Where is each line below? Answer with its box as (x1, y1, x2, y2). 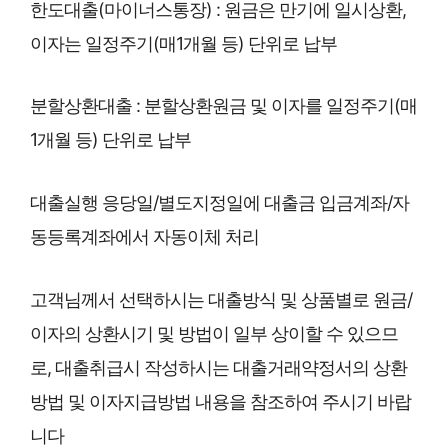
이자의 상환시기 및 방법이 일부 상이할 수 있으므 (30, 322, 398, 344)
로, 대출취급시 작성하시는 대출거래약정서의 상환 (30, 356, 407, 378)
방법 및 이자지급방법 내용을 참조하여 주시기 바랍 (30, 390, 411, 412)
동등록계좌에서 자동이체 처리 (30, 226, 259, 248)
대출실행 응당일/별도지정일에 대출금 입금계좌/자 (30, 192, 409, 214)
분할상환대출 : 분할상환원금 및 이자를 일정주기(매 (30, 95, 417, 117)
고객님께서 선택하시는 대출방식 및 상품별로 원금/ (30, 288, 412, 310)
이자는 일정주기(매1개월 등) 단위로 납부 (30, 32, 337, 54)
